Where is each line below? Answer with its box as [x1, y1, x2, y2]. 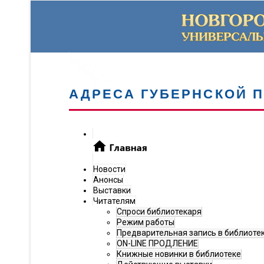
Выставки [93, 186, 131, 195]
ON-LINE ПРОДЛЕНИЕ [117, 239, 198, 248]
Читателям [93, 196, 136, 206]
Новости [93, 164, 126, 174]
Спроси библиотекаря [117, 207, 202, 216]
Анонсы [93, 175, 123, 184]
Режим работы [117, 217, 174, 227]
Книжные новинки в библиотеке [117, 249, 241, 259]
